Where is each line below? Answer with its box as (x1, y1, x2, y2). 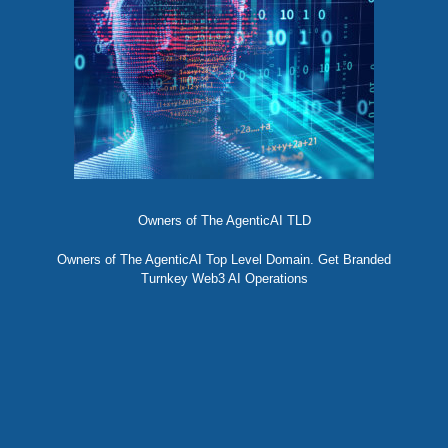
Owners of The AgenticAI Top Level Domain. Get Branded (57, 252, 391, 268)
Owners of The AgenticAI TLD (137, 213, 311, 229)
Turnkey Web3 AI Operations (140, 271, 308, 287)
